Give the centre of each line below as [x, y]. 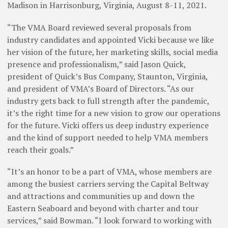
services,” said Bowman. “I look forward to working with [109, 220]
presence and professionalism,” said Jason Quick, [96, 64]
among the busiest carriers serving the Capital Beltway [108, 183]
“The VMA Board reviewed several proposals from [99, 27]
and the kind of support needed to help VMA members [108, 137]
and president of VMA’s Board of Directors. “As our [101, 88]
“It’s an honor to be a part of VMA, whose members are [109, 171]
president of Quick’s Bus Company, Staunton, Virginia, [107, 76]
